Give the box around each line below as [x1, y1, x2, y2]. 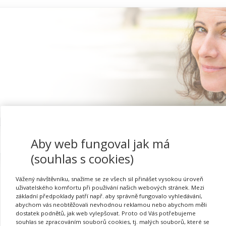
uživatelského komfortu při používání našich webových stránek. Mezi [16, 183, 204, 191]
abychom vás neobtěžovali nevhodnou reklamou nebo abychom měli [16, 200, 207, 208]
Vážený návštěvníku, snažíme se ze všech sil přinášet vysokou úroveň [16, 175, 203, 183]
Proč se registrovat [139, 134, 214, 145]
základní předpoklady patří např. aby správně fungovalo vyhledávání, [16, 192, 202, 200]
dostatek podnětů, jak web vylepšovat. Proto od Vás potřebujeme [16, 209, 196, 217]
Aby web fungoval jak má [31, 135, 170, 152]
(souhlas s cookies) [31, 150, 134, 167]
